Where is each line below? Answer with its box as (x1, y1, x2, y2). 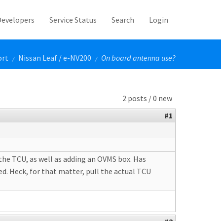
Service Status (49, 15, 97, 25)
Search (111, 15, 134, 25)
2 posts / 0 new (122, 93, 172, 103)
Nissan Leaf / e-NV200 (18, 53, 91, 63)
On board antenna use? (101, 53, 176, 63)
